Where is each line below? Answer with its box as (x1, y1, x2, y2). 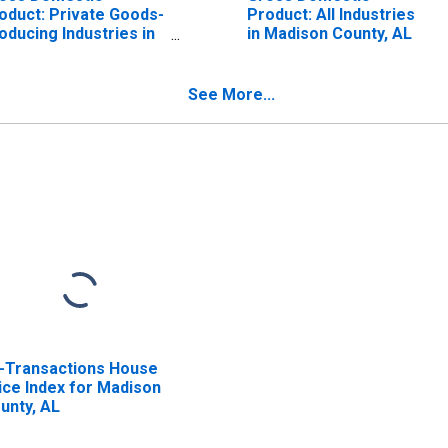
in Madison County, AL (246, 23, 412, 43)
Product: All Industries (246, 4, 415, 24)
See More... (188, 84, 275, 104)
